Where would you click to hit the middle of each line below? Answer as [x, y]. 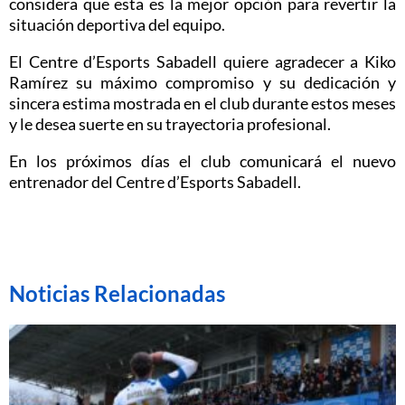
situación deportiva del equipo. [117, 24]
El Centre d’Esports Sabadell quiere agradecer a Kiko [202, 61]
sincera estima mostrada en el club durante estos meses [202, 103]
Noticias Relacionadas [117, 293]
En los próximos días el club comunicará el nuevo [202, 160]
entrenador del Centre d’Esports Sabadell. [156, 181]
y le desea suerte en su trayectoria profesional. [170, 123]
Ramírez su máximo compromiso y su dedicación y [202, 82]
